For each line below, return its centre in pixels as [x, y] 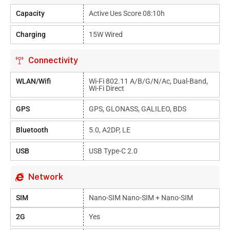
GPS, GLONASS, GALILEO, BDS [138, 109]
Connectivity [53, 60]
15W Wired [106, 34]
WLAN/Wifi [33, 81]
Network [46, 177]
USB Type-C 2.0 [113, 151]
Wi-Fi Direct [107, 88]
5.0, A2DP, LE [110, 130]
